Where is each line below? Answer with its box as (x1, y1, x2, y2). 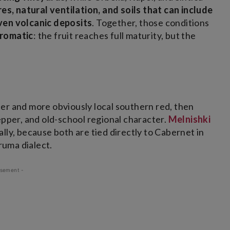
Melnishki (168, 113, 211, 125)
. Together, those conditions (92, 17, 209, 29)
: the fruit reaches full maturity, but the (33, 30, 196, 42)
